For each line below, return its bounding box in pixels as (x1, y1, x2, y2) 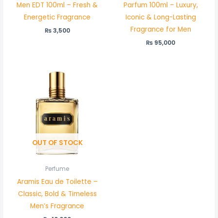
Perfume (45, 165, 70, 173)
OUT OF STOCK (32, 138, 83, 147)
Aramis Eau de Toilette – (17, 177, 98, 186)
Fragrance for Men (130, 25, 191, 35)
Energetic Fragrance (24, 13, 91, 22)
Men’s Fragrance (30, 201, 85, 211)
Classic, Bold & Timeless (18, 189, 97, 199)
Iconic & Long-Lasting (125, 13, 196, 22)
